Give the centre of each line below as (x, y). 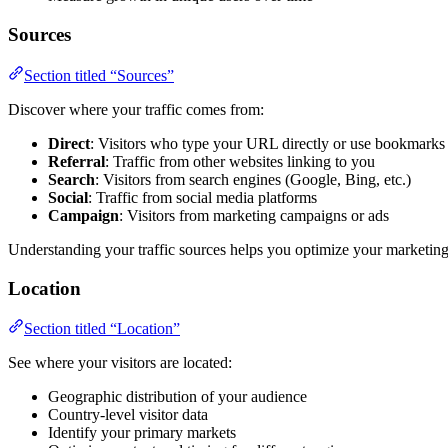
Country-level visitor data (128, 415)
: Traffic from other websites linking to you (240, 161)
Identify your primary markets (142, 433)
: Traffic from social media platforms (202, 197)
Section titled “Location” (102, 329)
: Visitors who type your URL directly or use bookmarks (267, 143)
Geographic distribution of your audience (177, 397)
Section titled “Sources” (99, 75)
